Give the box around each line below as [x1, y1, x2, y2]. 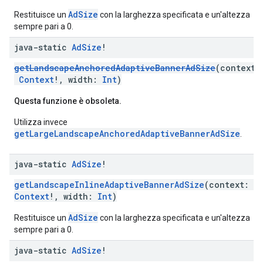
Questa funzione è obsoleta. [14, 96, 122, 106]
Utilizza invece [14, 117, 68, 127]
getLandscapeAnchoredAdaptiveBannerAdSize [14, 62, 215, 73]
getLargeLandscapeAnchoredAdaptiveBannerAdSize [14, 128, 240, 139]
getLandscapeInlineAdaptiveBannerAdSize [14, 179, 204, 190]
